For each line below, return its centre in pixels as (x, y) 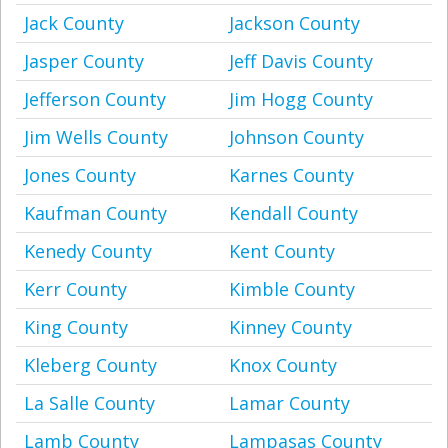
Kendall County (293, 213)
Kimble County (292, 289)
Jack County (74, 23)
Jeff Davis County (301, 61)
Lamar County (289, 403)
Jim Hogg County (301, 99)
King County (76, 327)
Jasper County (84, 61)
